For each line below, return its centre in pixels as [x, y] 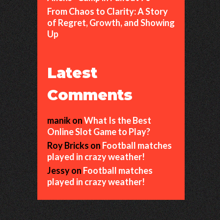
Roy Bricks [68, 145]
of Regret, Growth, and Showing [111, 23]
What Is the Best [118, 120]
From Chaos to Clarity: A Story [108, 11]
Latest [72, 73]
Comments [90, 95]
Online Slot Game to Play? [99, 132]
